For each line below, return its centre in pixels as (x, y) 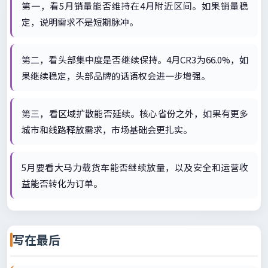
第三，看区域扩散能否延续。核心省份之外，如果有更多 (135, 113)
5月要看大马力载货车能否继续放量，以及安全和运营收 (135, 167)
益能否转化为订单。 (62, 183)
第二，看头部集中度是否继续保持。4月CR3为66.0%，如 (135, 60)
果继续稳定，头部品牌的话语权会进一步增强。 (116, 76)
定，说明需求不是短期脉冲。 (80, 22)
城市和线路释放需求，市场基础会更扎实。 (107, 130)
